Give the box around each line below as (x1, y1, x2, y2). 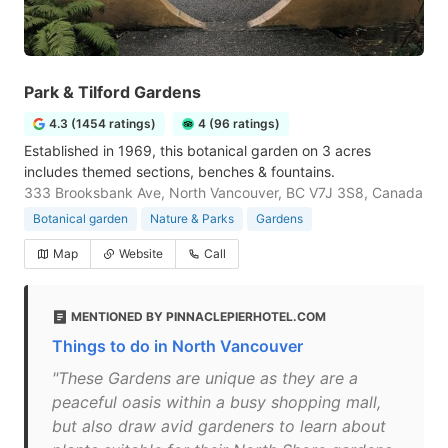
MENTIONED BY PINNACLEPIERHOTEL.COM (71, 309, 326, 324)
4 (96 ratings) (198, 116, 280, 131)
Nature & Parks (150, 211, 234, 226)
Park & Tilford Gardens (24, 82, 201, 102)
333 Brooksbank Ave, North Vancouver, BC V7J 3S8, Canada (24, 184, 423, 201)
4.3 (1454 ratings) (49, 116, 156, 131)
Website (119, 246, 163, 261)
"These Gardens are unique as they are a (52, 368, 358, 388)
